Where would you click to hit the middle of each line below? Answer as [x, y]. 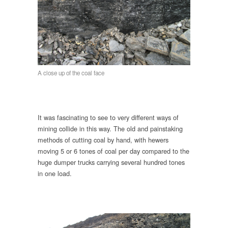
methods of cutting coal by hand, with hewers [103, 140]
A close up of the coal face [71, 73]
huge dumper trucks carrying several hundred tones [111, 162]
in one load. [55, 174]
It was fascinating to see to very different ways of [108, 118]
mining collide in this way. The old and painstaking [110, 129]
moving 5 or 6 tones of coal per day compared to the [113, 151]
